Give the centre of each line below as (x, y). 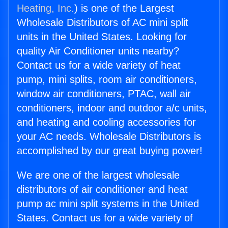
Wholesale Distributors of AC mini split (103, 23)
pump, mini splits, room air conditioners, (107, 80)
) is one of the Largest (124, 8)
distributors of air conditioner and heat (102, 190)
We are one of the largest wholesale (98, 175)
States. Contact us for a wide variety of (105, 218)
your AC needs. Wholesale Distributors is (109, 137)
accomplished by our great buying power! (110, 151)
